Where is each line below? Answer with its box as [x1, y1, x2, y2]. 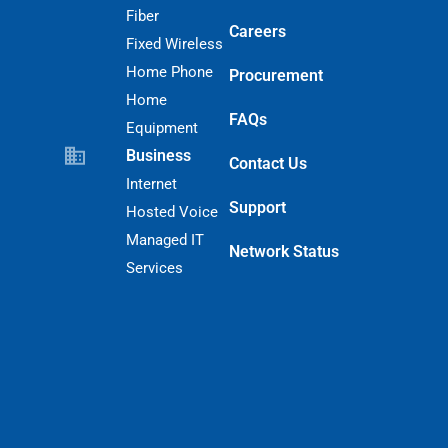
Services [126, 258, 184, 277]
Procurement [228, 65, 323, 85]
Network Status [228, 241, 339, 261]
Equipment [126, 118, 199, 137]
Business [126, 145, 192, 165]
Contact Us [228, 153, 307, 173]
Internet [126, 174, 178, 193]
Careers [228, 21, 286, 41]
